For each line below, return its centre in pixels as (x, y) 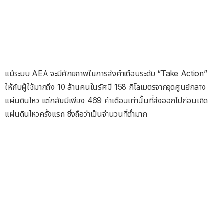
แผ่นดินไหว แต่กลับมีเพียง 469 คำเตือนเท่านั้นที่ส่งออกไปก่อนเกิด (107, 101)
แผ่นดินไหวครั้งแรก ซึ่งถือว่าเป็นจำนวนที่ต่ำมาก (76, 114)
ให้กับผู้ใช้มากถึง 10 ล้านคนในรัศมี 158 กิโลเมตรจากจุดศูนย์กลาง (105, 87)
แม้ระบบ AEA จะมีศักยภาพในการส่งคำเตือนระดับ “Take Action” (106, 73)
